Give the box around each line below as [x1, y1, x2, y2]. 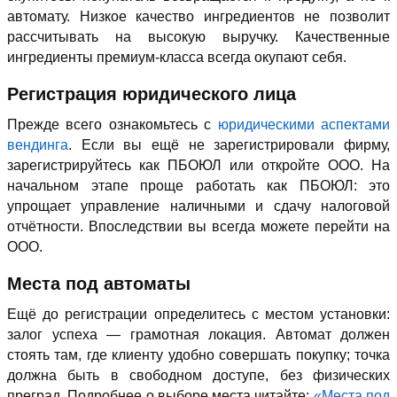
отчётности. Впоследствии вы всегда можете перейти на [7, 219, 390, 235]
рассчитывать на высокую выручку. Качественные [7, 29, 390, 45]
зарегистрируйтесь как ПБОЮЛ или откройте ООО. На [7, 158, 390, 174]
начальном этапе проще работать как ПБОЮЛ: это [7, 178, 390, 194]
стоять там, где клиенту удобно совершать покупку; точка [7, 347, 390, 363]
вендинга [7, 137, 68, 153]
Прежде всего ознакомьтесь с [7, 117, 218, 133]
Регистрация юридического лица [7, 84, 296, 105]
